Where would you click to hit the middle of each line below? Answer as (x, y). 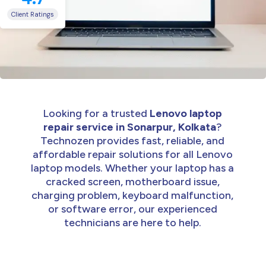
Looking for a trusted (96, 113)
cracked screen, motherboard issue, (132, 181)
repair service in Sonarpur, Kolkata (129, 127)
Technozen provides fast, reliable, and (132, 140)
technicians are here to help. (132, 222)
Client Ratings (33, 14)
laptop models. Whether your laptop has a (132, 168)
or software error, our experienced (132, 209)
